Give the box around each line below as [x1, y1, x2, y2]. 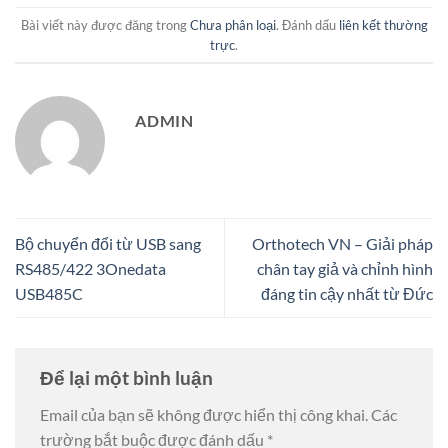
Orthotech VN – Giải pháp [252, 233, 433, 253]
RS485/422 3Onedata [15, 258, 166, 278]
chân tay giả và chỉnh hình [257, 258, 433, 278]
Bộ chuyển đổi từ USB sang [15, 233, 201, 253]
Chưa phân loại [189, 16, 276, 33]
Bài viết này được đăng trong [20, 16, 190, 33]
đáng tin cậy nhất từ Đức [261, 283, 433, 303]
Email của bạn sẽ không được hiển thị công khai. [40, 405, 368, 425]
